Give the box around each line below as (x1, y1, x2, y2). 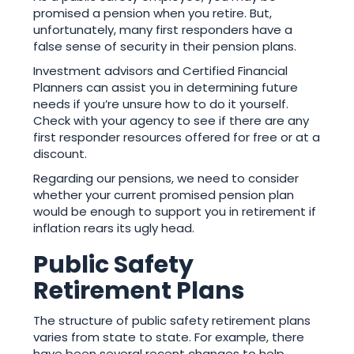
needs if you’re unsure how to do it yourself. (33, 96, 289, 113)
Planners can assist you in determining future (33, 79, 299, 96)
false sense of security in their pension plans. (33, 38, 297, 55)
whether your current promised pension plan (33, 186, 295, 204)
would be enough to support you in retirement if (33, 203, 317, 220)
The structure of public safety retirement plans (33, 312, 311, 330)
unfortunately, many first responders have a (33, 21, 293, 39)
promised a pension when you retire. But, (33, 5, 273, 22)
